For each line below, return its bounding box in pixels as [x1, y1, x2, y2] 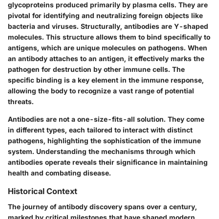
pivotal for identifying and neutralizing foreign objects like [8, 11, 203, 20]
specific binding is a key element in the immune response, [8, 76, 204, 85]
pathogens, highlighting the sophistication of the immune [8, 136, 201, 145]
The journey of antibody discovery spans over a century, [8, 202, 197, 211]
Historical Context [8, 186, 77, 197]
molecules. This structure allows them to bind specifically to [8, 33, 210, 42]
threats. [8, 97, 34, 106]
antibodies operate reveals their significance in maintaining [8, 158, 208, 167]
